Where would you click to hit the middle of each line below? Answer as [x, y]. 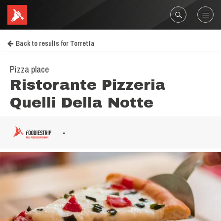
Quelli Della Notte [82, 103]
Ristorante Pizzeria [88, 85]
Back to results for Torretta [55, 43]
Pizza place [29, 69]
